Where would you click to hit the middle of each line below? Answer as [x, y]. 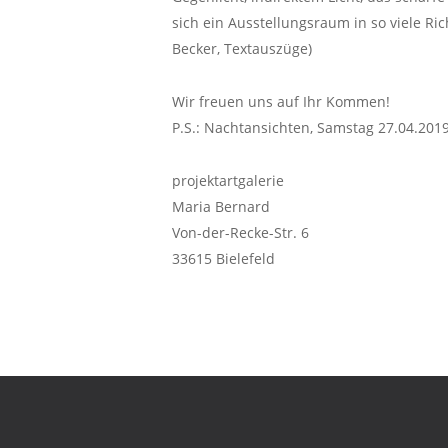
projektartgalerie [228, 180]
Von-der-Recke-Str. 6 [240, 232]
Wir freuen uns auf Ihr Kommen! [281, 101]
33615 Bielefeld [223, 258]
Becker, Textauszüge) [242, 48]
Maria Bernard [221, 206]
